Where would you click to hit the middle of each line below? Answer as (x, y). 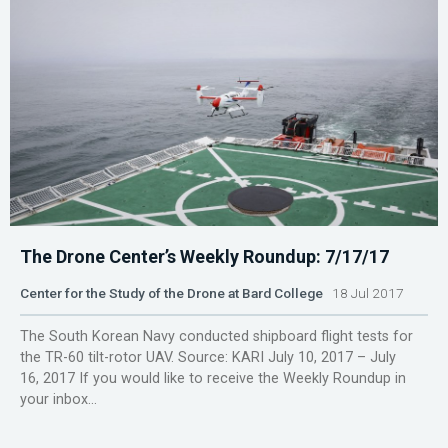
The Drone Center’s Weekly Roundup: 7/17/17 (204, 257)
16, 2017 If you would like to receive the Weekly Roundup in (213, 379)
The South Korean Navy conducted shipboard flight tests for (216, 337)
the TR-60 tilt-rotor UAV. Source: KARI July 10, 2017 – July (208, 358)
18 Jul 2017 (363, 293)
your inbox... (58, 400)
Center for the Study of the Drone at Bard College (171, 293)
